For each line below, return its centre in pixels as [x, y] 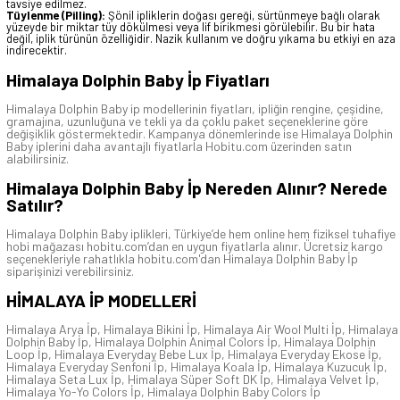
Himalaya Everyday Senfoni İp [85, 367]
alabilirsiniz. [37, 158]
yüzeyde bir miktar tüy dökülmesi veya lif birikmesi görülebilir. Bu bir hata [191, 27]
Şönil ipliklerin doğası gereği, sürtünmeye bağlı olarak [243, 16]
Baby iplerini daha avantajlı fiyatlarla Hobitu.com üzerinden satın [179, 146]
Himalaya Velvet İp [326, 379]
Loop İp [27, 354]
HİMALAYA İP [55, 300]
